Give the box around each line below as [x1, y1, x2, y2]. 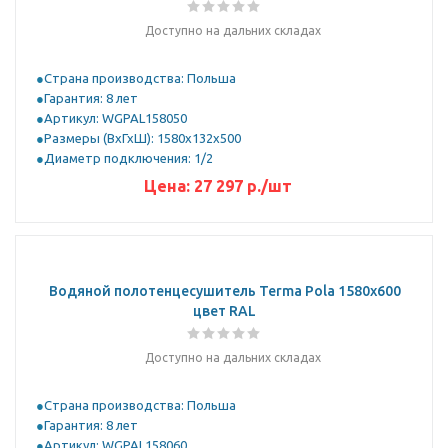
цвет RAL [193, 303, 256, 319]
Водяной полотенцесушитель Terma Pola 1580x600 [48, 283, 401, 299]
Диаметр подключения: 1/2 [44, 151, 213, 165]
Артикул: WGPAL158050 [44, 111, 187, 125]
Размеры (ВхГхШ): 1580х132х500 [44, 131, 241, 145]
